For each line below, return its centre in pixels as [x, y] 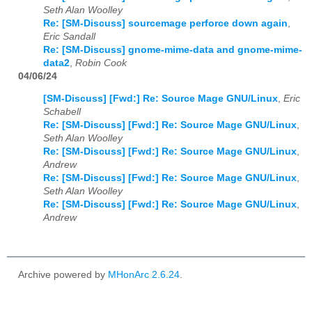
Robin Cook [101, 63]
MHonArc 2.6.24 [144, 274]
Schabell [62, 112]
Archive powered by [63, 274]
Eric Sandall [69, 36]
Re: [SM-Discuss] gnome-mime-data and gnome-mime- [173, 49]
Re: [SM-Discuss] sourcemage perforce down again [165, 23]
